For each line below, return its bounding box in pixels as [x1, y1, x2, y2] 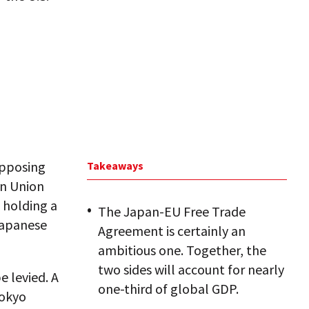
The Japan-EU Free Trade [98, 203, 246, 220]
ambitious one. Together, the [98, 241, 266, 259]
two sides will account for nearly [98, 261, 284, 278]
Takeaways [87, 159, 143, 172]
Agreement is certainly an [98, 222, 246, 239]
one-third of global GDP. [98, 280, 239, 297]
